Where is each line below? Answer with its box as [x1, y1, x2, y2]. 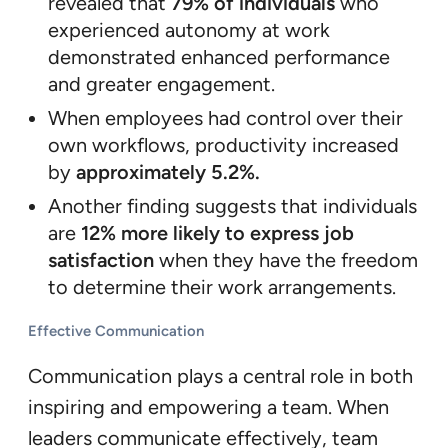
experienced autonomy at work [48, 17, 330, 42]
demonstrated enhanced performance [48, 44, 390, 69]
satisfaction [48, 247, 159, 272]
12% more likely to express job [81, 220, 354, 245]
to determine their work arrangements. [48, 274, 396, 299]
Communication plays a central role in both [28, 363, 413, 388]
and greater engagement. [48, 71, 275, 96]
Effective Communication [28, 321, 204, 340]
